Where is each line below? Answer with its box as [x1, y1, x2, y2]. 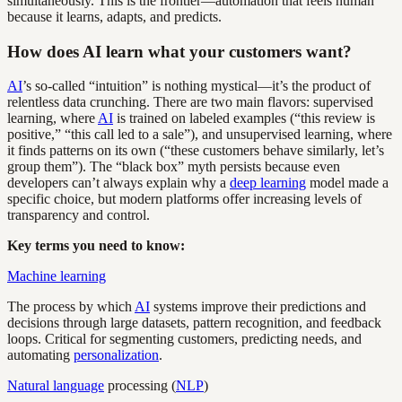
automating [7, 347, 74, 363]
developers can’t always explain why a [7, 175, 230, 191]
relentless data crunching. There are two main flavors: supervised [7, 94, 373, 110]
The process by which [7, 299, 135, 315]
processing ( [104, 378, 176, 394]
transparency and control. [7, 207, 150, 223]
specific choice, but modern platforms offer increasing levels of [7, 191, 362, 207]
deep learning [230, 175, 306, 191]
